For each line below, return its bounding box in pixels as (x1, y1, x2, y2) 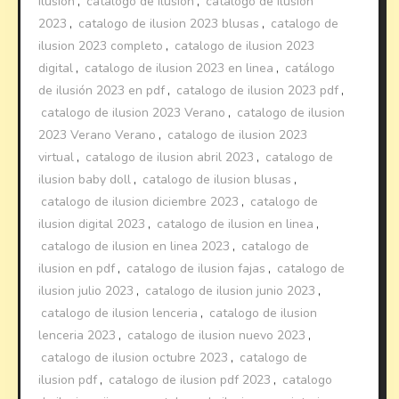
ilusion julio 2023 (38, 282, 134, 300)
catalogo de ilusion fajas (126, 260, 266, 278)
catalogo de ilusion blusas (142, 171, 292, 189)
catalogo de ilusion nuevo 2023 (127, 327, 306, 345)
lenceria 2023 (38, 327, 117, 345)
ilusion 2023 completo (38, 37, 164, 55)
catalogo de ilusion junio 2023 (145, 282, 316, 300)
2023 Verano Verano (38, 126, 157, 144)
